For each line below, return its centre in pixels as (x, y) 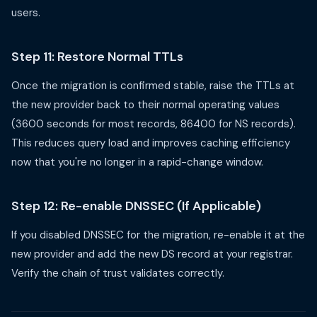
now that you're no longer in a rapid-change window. (137, 162)
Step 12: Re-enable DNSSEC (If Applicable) (136, 206)
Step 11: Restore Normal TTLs (97, 57)
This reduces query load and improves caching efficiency (151, 143)
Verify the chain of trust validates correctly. (118, 273)
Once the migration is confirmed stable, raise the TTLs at (153, 86)
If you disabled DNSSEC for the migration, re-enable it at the (158, 235)
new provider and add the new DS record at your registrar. (152, 254)
